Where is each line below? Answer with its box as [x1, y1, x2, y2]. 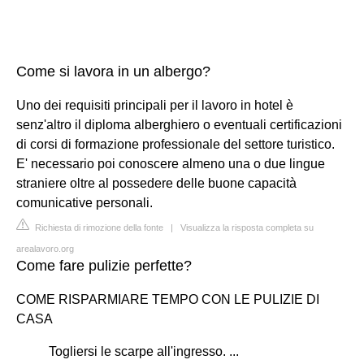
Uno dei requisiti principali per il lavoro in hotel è [16, 97, 293, 112]
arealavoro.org [16, 243, 74, 253]
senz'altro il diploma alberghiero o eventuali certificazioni [16, 117, 342, 132]
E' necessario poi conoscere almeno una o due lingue [16, 156, 325, 171]
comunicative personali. [16, 195, 153, 210]
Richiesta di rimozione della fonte [32, 222, 163, 232]
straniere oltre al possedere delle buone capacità [16, 175, 297, 190]
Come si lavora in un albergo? [16, 63, 210, 80]
